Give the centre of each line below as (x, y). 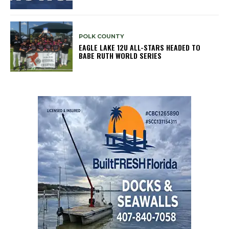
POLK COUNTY (102, 36)
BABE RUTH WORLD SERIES (120, 55)
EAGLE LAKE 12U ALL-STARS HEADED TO (140, 47)
